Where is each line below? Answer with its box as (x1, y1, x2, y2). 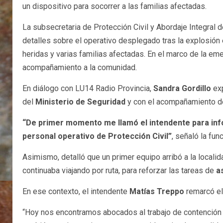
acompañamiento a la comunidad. (22, 63, 137, 73)
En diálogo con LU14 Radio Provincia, (22, 84, 153, 94)
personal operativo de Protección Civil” (22, 131, 172, 141)
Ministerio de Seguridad (35, 97, 125, 107)
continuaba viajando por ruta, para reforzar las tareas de (22, 166, 216, 176)
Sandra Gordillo (153, 84, 211, 94)
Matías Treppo (129, 187, 184, 197)
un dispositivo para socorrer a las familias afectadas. (22, 1, 207, 11)
